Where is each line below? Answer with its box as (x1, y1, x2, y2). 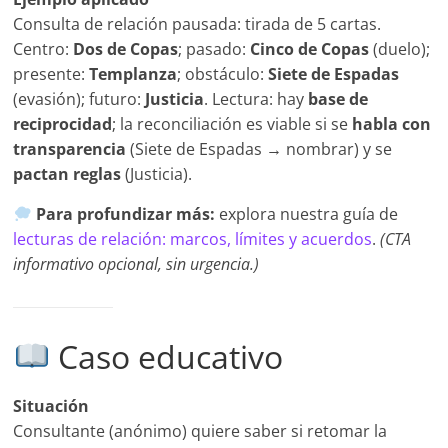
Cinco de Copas (250, 38, 370, 61)
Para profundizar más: (35, 203, 215, 226)
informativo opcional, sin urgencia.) (13, 253, 260, 276)
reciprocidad (13, 113, 113, 136)
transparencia (13, 138, 127, 161)
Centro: (13, 38, 74, 61)
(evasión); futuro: (13, 88, 146, 111)
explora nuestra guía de (214, 203, 398, 226)
